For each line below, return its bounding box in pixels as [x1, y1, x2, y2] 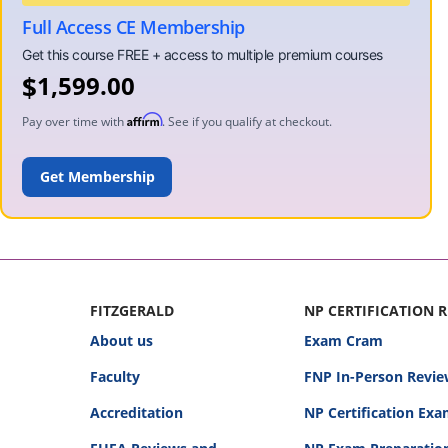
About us [90, 331, 153, 350]
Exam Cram [303, 331, 383, 350]
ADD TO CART [50, 167, 144, 186]
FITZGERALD [90, 301, 174, 320]
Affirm [127, 112, 162, 127]
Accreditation [90, 403, 183, 422]
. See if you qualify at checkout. [162, 113, 332, 130]
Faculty [90, 367, 140, 386]
